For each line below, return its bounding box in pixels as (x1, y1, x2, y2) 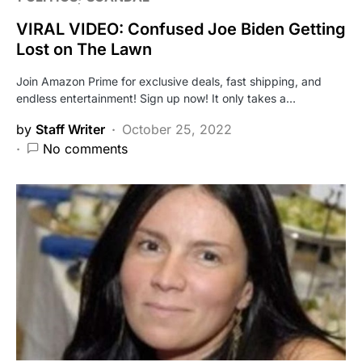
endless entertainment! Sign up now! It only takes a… (16, 90, 296, 105)
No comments (43, 140, 128, 157)
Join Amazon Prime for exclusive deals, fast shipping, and (16, 74, 322, 88)
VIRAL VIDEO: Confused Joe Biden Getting (16, 19, 346, 39)
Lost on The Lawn (16, 39, 152, 59)
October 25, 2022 (122, 120, 232, 137)
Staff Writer (36, 120, 105, 137)
